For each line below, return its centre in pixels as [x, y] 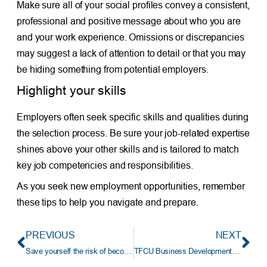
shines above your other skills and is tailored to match [128, 149]
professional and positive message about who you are [128, 21]
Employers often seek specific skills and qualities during [133, 117]
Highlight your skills [71, 91]
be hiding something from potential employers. [112, 69]
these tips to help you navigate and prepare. [107, 202]
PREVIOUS [50, 235]
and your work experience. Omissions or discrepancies [130, 37]
